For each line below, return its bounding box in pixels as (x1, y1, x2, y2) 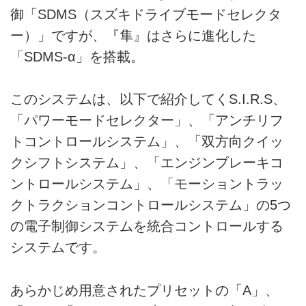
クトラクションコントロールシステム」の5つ (10, 197, 291, 213)
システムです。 (10, 240, 106, 255)
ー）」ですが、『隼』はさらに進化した (10, 28, 256, 44)
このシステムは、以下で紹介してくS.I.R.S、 (10, 92, 286, 107)
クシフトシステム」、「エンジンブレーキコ (10, 155, 283, 171)
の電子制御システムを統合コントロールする (10, 219, 283, 234)
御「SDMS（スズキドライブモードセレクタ (10, 7, 281, 23)
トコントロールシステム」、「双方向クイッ (10, 134, 283, 150)
